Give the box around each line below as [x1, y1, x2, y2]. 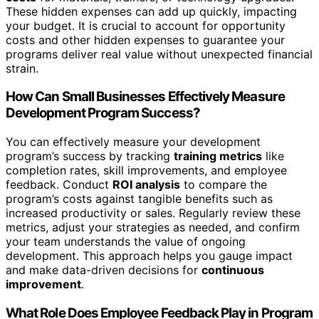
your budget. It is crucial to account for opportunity [6, 18, 286, 33]
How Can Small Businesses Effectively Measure [6, 88, 285, 105]
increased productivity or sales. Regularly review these [6, 206, 300, 221]
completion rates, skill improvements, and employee [6, 163, 287, 178]
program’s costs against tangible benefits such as [6, 192, 273, 206]
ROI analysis [113, 177, 180, 192]
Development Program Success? [6, 105, 200, 122]
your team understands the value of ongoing [6, 234, 246, 249]
